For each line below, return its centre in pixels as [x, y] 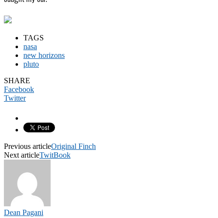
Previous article [27, 146]
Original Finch [73, 146]
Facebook [19, 89]
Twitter [15, 98]
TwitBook [55, 155]
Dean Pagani [24, 212]
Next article [22, 155]
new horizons [44, 55]
